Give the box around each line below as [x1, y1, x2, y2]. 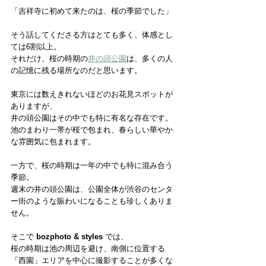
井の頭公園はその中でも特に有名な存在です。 [11, 113, 173, 123]
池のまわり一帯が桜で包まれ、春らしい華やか [11, 125, 173, 135]
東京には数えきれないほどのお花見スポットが [11, 90, 173, 99]
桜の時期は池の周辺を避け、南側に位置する [11, 244, 165, 254]
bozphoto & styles [36, 232, 103, 242]
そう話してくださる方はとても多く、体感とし [11, 30, 173, 40]
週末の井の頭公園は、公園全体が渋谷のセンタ [11, 185, 173, 194]
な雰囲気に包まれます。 [11, 137, 96, 147]
